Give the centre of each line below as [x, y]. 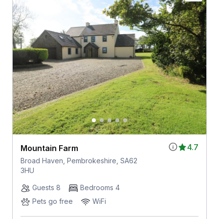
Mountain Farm [49, 148]
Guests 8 [46, 187]
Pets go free [52, 201]
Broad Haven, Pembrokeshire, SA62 [79, 160]
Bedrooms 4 [100, 187]
